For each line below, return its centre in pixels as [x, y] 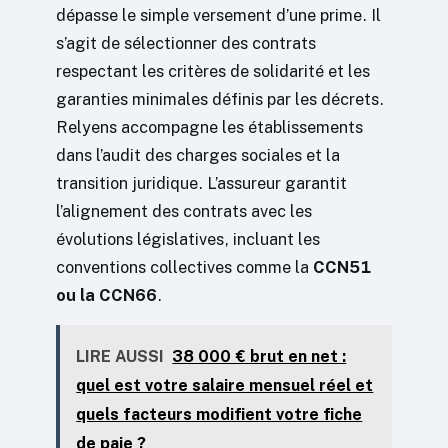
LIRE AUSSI [120, 356]
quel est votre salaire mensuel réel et [225, 385]
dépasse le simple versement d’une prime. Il [218, 15]
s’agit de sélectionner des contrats [186, 43]
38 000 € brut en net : [259, 356]
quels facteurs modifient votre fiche [219, 414]
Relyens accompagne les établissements [209, 127]
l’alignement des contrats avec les [184, 211]
